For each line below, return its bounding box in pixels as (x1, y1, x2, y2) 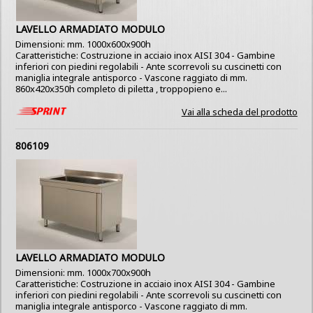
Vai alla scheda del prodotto (181, 105, 298, 118)
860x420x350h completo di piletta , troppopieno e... (15, 82, 228, 95)
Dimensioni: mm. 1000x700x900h (15, 266, 152, 279)
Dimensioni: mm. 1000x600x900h (15, 38, 152, 50)
